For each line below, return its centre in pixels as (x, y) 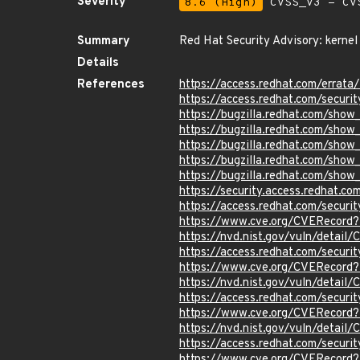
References (111, 85)
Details (98, 63)
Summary (104, 41)
